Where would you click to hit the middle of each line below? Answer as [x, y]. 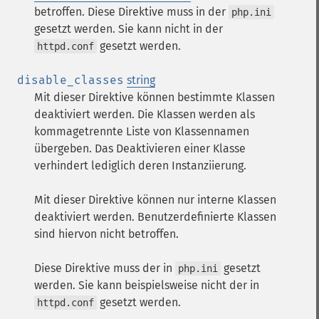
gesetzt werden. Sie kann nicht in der [129, 29]
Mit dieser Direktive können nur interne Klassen [155, 200]
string [141, 80]
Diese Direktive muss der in [105, 268]
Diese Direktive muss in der [158, 12]
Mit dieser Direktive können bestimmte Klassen [155, 97]
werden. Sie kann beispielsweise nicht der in [147, 285]
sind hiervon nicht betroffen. [106, 234]
